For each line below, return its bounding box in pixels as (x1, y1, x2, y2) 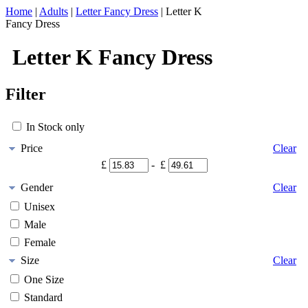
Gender (21, 181, 53, 193)
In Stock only (26, 120, 85, 133)
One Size (24, 273, 64, 285)
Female (24, 236, 56, 248)
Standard (24, 291, 63, 303)
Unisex (24, 200, 55, 212)
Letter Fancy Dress (76, 5, 158, 17)
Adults (39, 5, 68, 17)
